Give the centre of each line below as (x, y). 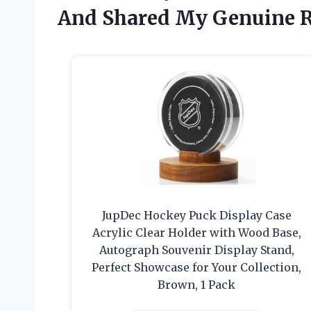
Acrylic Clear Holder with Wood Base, (196, 233)
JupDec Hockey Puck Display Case (196, 216)
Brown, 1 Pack (197, 285)
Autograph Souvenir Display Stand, (196, 250)
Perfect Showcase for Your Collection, (197, 268)
